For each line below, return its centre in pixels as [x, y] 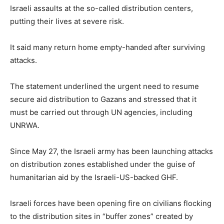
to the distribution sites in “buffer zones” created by [101, 216]
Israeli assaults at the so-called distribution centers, [101, 8]
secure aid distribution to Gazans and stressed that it [103, 99]
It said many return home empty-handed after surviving [107, 47]
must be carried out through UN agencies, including [101, 112]
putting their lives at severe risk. [67, 21]
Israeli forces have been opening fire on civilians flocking [111, 203]
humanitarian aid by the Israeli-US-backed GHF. [94, 177]
